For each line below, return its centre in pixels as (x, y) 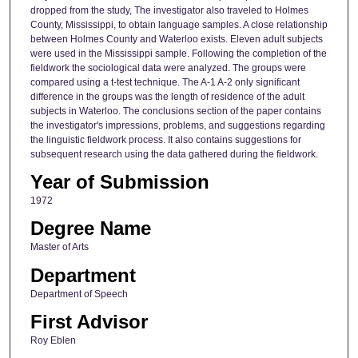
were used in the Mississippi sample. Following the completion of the (178, 53)
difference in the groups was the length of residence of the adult (167, 96)
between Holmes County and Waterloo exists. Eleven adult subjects (176, 39)
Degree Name (90, 229)
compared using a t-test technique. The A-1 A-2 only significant (165, 82)
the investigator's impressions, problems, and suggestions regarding (177, 125)
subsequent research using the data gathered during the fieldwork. (174, 154)
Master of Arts (59, 247)
